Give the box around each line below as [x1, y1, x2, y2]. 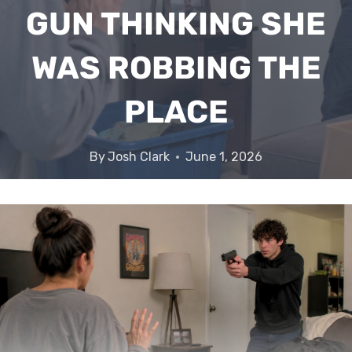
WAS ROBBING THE [31, 49, 321, 86]
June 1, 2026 [185, 149, 263, 164]
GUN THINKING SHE [26, 5, 326, 42]
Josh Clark [108, 149, 170, 164]
